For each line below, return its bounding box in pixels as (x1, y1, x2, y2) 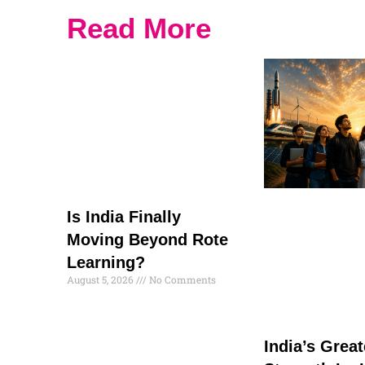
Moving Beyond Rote (67, 231, 228, 249)
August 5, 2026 (67, 273, 136, 287)
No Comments (147, 273, 216, 287)
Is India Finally (67, 208, 181, 226)
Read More (67, 11, 211, 44)
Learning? (67, 253, 145, 272)
